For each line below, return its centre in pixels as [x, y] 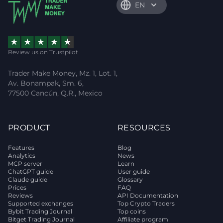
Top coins [132, 212]
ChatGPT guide [31, 172]
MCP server [25, 164]
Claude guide [28, 180]
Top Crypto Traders [146, 204]
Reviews [20, 196]
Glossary [130, 180]
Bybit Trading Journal [40, 212]
